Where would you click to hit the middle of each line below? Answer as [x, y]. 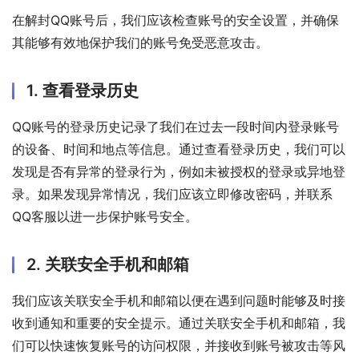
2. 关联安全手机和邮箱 [108, 264]
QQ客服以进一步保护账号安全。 [105, 216]
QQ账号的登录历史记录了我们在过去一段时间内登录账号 [175, 126]
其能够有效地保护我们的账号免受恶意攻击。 [140, 42]
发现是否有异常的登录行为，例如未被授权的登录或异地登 [179, 171]
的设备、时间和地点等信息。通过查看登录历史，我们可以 [179, 149]
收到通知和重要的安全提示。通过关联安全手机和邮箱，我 [179, 323]
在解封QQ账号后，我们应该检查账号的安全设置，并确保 [175, 20]
